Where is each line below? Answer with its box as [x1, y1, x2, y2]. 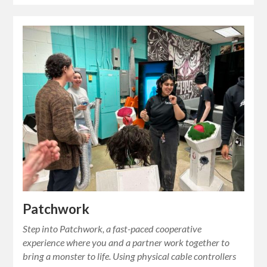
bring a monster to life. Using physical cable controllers [23, 250, 237, 262]
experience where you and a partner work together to [23, 237, 230, 249]
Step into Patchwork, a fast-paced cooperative [23, 223, 202, 235]
